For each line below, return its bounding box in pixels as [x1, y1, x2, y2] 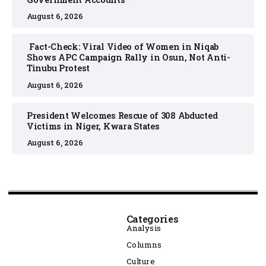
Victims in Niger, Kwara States [27, 120, 160, 132]
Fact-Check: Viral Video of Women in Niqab [27, 41, 219, 53]
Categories [126, 213, 179, 226]
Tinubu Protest [27, 62, 90, 74]
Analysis [126, 223, 161, 234]
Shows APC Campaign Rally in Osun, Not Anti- [27, 52, 230, 64]
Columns [126, 239, 162, 251]
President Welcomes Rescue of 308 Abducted [27, 109, 218, 121]
